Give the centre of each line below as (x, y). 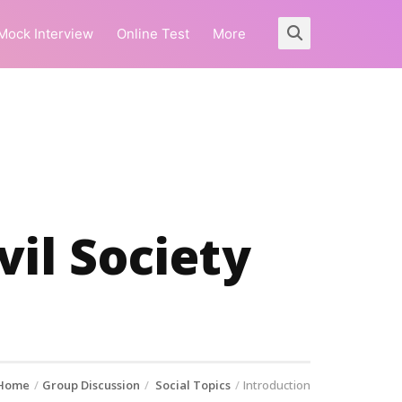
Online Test (153, 34)
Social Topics (192, 385)
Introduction (277, 385)
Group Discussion (91, 385)
